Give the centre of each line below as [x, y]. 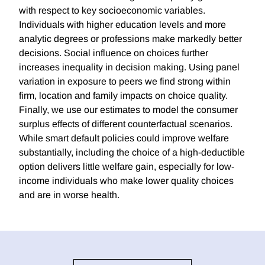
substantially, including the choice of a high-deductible [132, 153]
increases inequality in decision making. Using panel [129, 67]
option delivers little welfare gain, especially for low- [127, 167]
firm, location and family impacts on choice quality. [123, 96]
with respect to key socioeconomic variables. [112, 11]
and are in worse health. [69, 195]
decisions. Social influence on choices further [114, 53]
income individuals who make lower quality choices [126, 181]
